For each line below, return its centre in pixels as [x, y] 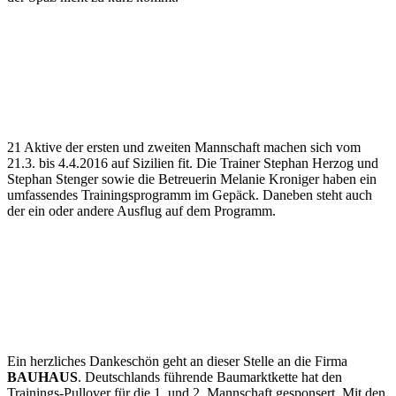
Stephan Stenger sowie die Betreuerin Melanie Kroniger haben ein [192, 179]
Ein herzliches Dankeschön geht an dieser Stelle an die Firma [177, 362]
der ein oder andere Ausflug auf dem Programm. [141, 211]
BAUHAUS [42, 377]
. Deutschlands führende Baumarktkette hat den [210, 377]
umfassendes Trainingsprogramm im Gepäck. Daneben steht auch [190, 195]
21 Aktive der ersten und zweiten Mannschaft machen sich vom [184, 148]
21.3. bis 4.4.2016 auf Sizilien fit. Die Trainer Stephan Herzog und [193, 164]
